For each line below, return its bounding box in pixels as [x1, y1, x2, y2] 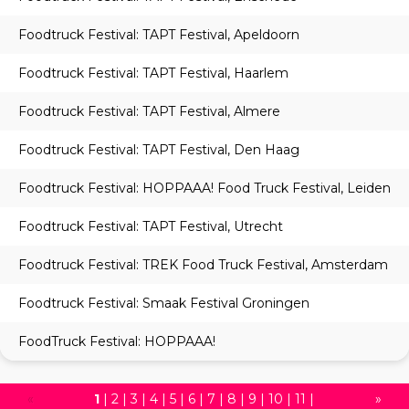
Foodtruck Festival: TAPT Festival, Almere [18, 103, 280, 121]
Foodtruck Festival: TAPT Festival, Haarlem [18, 65, 288, 82]
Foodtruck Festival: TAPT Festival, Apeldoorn [18, 26, 299, 44]
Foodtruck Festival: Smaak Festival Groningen [18, 295, 309, 312]
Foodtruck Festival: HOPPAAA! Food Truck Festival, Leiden [18, 180, 391, 197]
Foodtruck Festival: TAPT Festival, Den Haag [18, 142, 299, 159]
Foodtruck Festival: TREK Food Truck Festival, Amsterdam [18, 257, 388, 274]
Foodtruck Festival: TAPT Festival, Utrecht [18, 218, 283, 236]
